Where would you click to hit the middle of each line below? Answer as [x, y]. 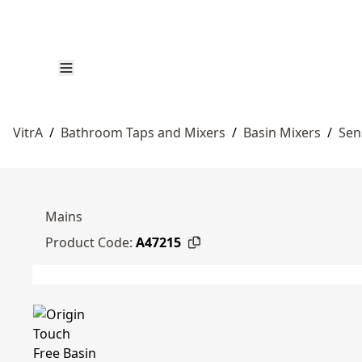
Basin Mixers [282, 133]
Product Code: [89, 242]
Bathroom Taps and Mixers [143, 133]
